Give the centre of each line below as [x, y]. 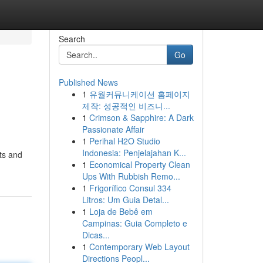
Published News [88, 82]
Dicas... [96, 235]
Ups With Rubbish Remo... [131, 176]
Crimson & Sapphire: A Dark [141, 117]
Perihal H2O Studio [124, 141]
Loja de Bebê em [121, 211]
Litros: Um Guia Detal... [125, 200]
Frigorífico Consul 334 [130, 188]
